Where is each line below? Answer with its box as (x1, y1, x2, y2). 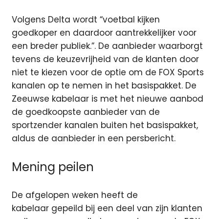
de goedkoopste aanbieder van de (12, 106, 160, 118)
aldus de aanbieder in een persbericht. (12, 132, 175, 145)
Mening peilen (12, 158, 94, 175)
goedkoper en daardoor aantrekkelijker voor (12, 27, 197, 39)
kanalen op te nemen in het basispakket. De (12, 80, 197, 92)
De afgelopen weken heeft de (12, 189, 138, 201)
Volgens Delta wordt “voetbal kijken (12, 14, 160, 26)
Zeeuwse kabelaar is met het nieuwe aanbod (12, 93, 203, 105)
